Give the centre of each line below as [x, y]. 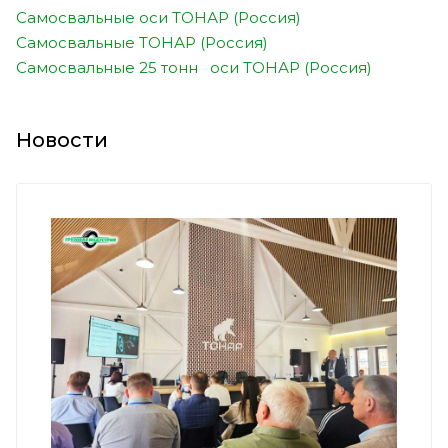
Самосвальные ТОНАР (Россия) [142, 42]
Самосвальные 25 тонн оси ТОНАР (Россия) [194, 67]
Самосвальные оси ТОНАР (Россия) [158, 17]
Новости [62, 139]
